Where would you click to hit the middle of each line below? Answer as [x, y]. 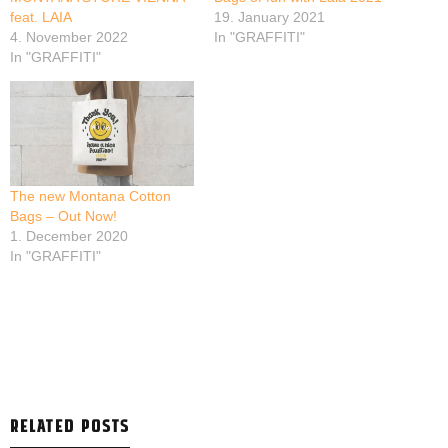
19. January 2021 [269, 17]
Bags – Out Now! [63, 216]
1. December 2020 [69, 236]
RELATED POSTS [70, 425]
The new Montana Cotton [90, 196]
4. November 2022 [69, 37]
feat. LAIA [41, 17]
